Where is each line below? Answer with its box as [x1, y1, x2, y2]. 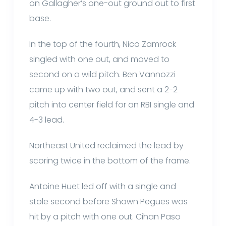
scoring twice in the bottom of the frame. [29, 154, 193, 166]
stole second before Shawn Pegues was [29, 195, 188, 207]
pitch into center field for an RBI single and [29, 98, 195, 110]
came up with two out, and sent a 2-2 [29, 83, 178, 95]
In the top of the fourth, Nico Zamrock [29, 38, 177, 50]
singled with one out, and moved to [29, 53, 170, 65]
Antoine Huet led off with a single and [29, 180, 177, 192]
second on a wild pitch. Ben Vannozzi [29, 68, 176, 80]
